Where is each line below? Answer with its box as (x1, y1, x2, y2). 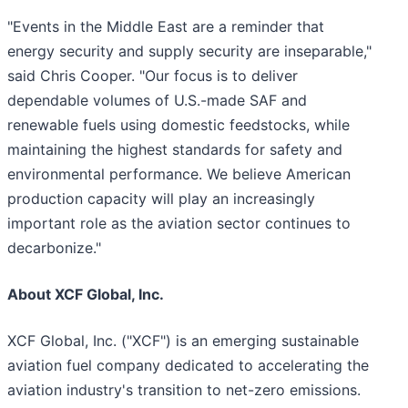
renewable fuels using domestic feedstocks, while (7, 116, 350, 135)
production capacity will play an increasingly (7, 189, 315, 209)
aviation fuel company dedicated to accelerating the (7, 356, 369, 375)
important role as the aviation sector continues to (7, 214, 351, 233)
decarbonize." (7, 239, 101, 258)
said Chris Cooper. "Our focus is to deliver (7, 66, 298, 86)
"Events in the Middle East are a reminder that (7, 17, 324, 36)
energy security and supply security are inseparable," (7, 42, 372, 61)
